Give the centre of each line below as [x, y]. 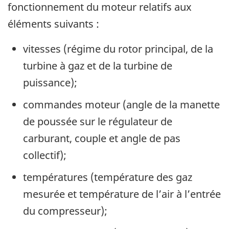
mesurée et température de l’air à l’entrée [122, 194]
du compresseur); [65, 211]
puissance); [50, 83]
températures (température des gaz [108, 177]
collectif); [45, 155]
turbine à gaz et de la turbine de [98, 66]
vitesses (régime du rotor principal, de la [118, 49]
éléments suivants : [53, 24]
